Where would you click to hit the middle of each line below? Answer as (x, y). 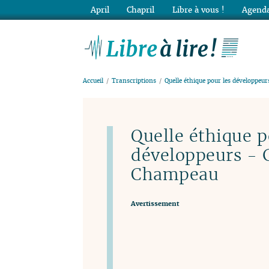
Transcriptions (134, 81)
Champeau (175, 174)
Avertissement (155, 203)
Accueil (93, 81)
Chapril (141, 10)
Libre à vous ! (198, 10)
